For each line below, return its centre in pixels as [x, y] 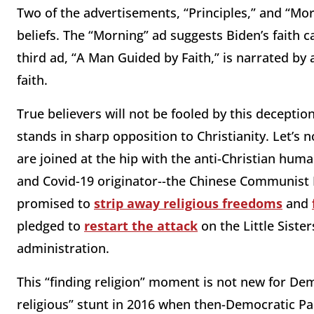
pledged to [50, 226]
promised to [55, 204]
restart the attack [141, 226]
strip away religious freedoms [188, 204]
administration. [63, 248]
